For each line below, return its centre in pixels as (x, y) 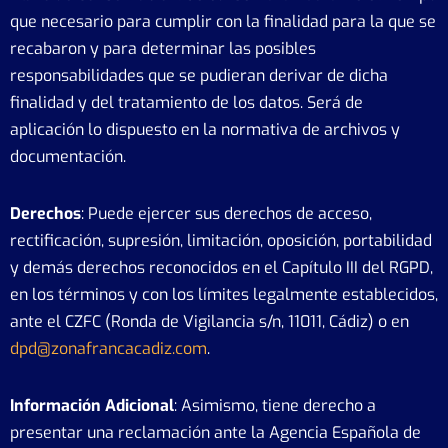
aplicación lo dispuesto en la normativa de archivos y (205, 129)
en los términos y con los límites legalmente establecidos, (224, 294)
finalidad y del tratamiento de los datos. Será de (186, 102)
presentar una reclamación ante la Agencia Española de (215, 432)
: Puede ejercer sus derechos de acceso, (226, 213)
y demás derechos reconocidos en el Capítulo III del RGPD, (221, 267)
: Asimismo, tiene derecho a (275, 405)
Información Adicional (92, 405)
